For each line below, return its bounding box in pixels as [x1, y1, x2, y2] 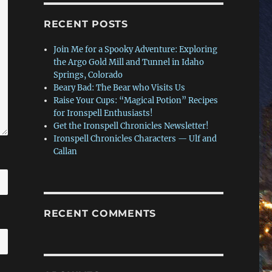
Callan [53, 146, 78, 157]
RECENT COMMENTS [43, 208, 157, 220]
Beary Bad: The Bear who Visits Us [53, 83, 186, 93]
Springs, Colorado [53, 70, 123, 81]
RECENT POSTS [43, 18, 128, 30]
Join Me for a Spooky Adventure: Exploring [53, 44, 218, 55]
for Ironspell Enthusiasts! [53, 108, 154, 119]
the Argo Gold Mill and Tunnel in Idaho [53, 57, 205, 68]
